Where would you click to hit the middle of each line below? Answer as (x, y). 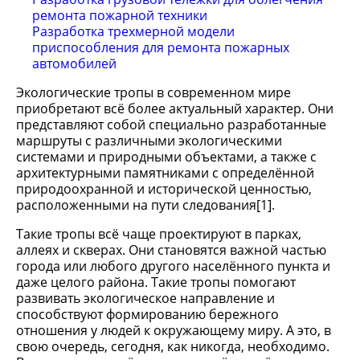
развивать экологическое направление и (145, 298)
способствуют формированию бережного (147, 314)
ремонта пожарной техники (120, 15)
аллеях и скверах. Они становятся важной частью (171, 250)
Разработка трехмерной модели (133, 31)
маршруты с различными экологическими (149, 141)
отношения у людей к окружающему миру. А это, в (174, 330)
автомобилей (74, 63)
